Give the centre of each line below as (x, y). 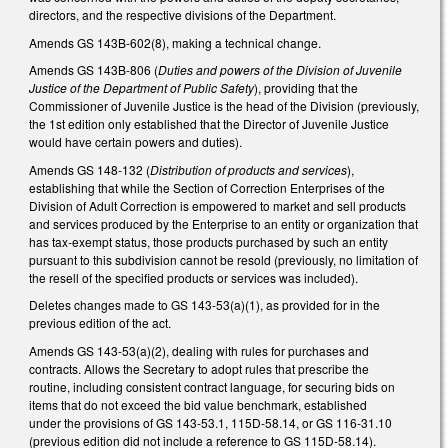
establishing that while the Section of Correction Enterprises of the (207, 187)
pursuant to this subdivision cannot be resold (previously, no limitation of (223, 259)
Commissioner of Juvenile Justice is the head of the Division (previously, (224, 106)
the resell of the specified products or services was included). (193, 277)
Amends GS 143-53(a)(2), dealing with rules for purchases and (199, 350)
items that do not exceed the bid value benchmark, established (198, 404)
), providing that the (306, 88)
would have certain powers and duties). (135, 142)
